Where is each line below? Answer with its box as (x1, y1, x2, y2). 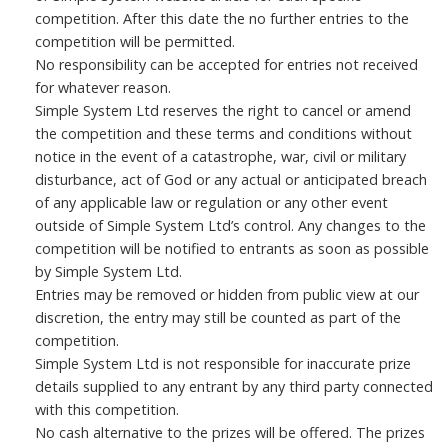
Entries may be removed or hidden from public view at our (35, 285, 419, 305)
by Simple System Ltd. (35, 262, 182, 282)
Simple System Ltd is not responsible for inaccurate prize (35, 354, 411, 374)
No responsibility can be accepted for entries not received (35, 55, 418, 75)
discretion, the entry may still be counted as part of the (35, 308, 401, 328)
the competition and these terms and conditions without (35, 124, 412, 144)
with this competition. (35, 400, 179, 420)
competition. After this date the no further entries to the (35, 9, 409, 29)
